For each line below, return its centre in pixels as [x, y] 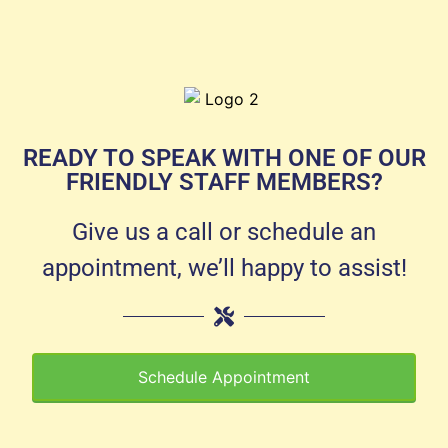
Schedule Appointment [224, 376]
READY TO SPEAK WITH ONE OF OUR [224, 157]
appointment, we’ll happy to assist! [224, 267]
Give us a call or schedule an [224, 231]
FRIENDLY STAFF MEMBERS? [224, 181]
